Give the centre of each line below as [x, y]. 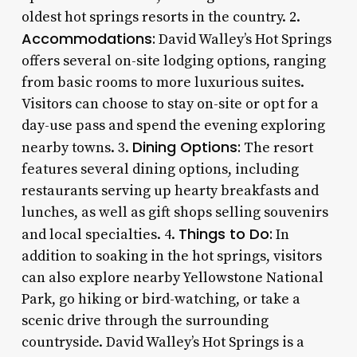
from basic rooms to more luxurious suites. [163, 82]
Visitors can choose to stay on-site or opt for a [170, 104]
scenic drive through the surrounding [145, 320]
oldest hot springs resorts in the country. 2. [161, 17]
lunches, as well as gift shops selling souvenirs [175, 212]
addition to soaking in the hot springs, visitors [171, 256]
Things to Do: [225, 233]
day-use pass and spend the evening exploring [173, 125]
